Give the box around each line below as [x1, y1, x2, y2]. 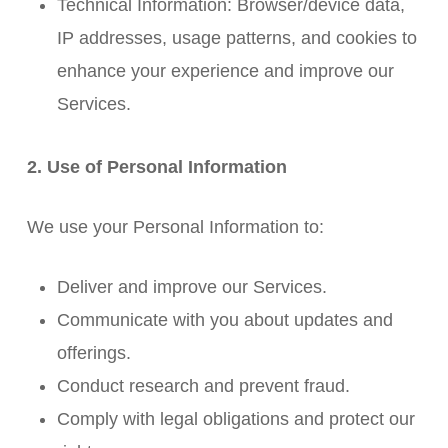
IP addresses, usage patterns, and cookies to [56, 28, 417, 48]
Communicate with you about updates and [56, 310, 393, 330]
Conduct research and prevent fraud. [56, 376, 350, 396]
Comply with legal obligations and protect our [56, 409, 415, 429]
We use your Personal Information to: [26, 217, 324, 237]
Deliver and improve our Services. [56, 277, 327, 297]
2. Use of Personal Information [26, 157, 287, 177]
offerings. [56, 343, 131, 363]
